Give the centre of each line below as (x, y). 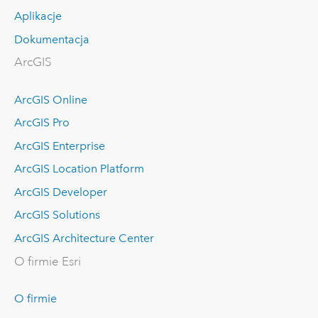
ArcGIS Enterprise (59, 146)
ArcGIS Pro (42, 123)
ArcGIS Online (50, 99)
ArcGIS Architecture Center (84, 238)
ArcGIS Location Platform (79, 169)
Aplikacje (38, 16)
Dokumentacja (51, 39)
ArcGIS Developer (60, 192)
